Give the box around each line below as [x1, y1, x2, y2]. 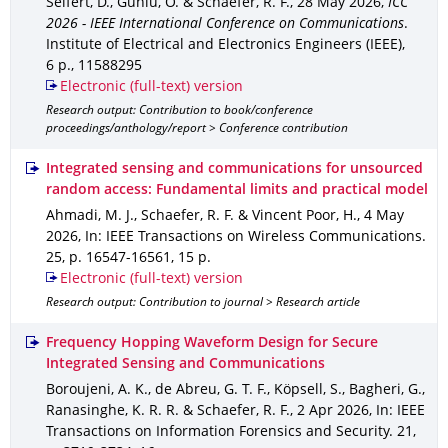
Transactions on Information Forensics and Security [46, 426, 389, 439]
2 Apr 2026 [297, 405, 369, 418]
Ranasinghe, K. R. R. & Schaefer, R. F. [46, 405, 290, 418]
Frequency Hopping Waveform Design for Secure [46, 337, 378, 350]
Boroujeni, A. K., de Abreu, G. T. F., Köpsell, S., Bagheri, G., [46, 384, 425, 397]
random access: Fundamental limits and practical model [46, 184, 428, 197]
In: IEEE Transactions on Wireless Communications [85, 231, 422, 244]
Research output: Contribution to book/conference [46, 106, 313, 117]
